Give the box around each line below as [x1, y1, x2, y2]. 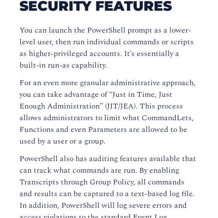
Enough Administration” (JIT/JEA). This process [19, 100, 183, 112]
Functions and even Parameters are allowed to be [19, 124, 187, 135]
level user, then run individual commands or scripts [19, 36, 194, 48]
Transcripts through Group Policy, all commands [19, 176, 184, 188]
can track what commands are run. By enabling [19, 164, 179, 176]
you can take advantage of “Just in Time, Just [19, 89, 172, 100]
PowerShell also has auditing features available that [19, 153, 196, 164]
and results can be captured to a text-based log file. [19, 188, 195, 200]
